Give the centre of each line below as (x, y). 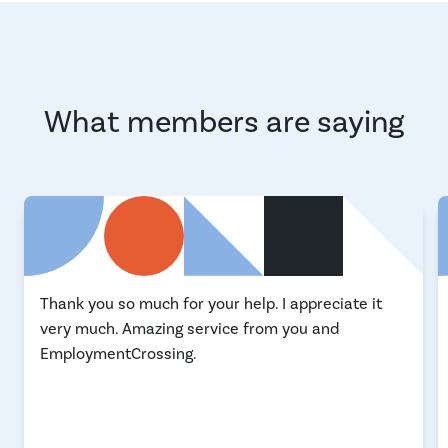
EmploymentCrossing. (118, 353)
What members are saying (224, 122)
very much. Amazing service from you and (189, 328)
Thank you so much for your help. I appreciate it (211, 303)
